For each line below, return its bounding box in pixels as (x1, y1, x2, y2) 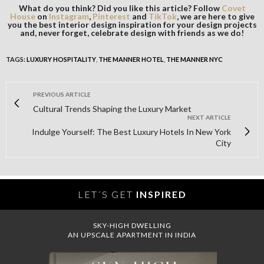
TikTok (148, 11, 177, 22)
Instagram (48, 11, 89, 22)
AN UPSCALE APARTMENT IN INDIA (68, 230, 196, 240)
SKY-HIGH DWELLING (93, 221, 171, 230)
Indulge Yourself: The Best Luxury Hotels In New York (32, 127, 231, 137)
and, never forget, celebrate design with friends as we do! (20, 28, 244, 38)
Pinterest (92, 11, 132, 22)
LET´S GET (77, 189, 136, 200)
